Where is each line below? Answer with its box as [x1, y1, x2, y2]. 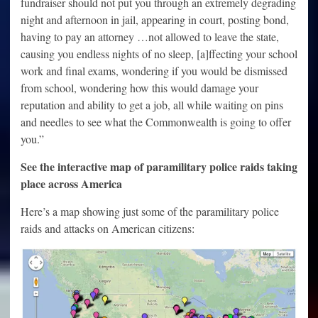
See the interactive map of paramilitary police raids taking [21, 158, 297, 175]
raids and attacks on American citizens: [21, 221, 194, 236]
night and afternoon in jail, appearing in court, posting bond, [21, 12, 289, 28]
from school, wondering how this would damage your [21, 80, 258, 96]
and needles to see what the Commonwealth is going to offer [21, 114, 291, 130]
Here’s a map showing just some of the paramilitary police [21, 204, 279, 219]
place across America [21, 175, 122, 192]
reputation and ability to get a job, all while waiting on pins [21, 97, 283, 113]
